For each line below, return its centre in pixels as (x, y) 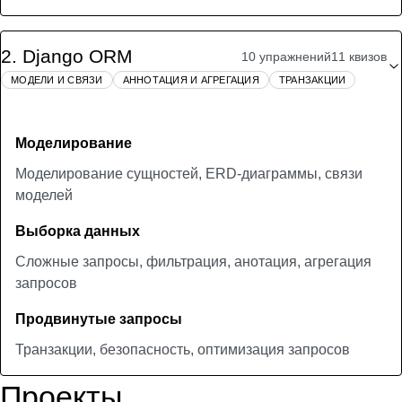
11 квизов (359, 57)
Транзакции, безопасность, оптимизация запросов (183, 350)
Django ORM (78, 56)
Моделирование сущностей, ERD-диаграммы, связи (189, 174)
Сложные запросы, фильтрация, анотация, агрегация (193, 262)
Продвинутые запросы (99, 319)
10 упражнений (286, 57)
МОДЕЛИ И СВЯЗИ (57, 80)
